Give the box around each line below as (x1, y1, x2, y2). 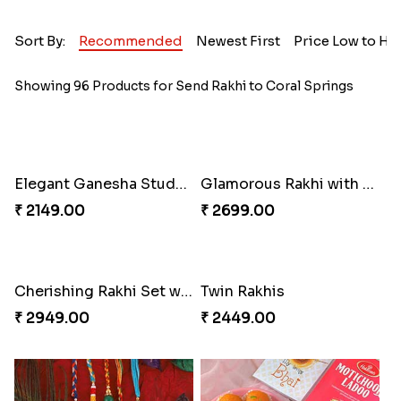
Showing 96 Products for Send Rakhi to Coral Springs (13, 78, 354, 95)
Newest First (195, 32, 280, 50)
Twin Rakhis (200, 282, 285, 302)
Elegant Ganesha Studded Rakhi (175, 175, 187, 194)
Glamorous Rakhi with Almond (362, 175, 374, 194)
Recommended (78, 32, 183, 50)
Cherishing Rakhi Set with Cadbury (180, 282, 192, 302)
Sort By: (13, 32, 65, 50)
